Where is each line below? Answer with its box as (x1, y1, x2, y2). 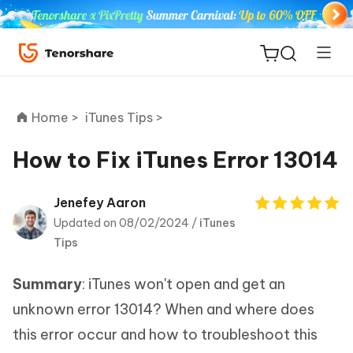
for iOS (39, 203, 87, 221)
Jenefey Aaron (54, 195, 146, 210)
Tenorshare (39, 243, 116, 261)
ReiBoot (39, 181, 95, 199)
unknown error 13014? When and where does (13, 300, 314, 318)
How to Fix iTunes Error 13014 (13, 146, 338, 173)
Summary (13, 275, 82, 293)
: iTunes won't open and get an (82, 275, 285, 293)
